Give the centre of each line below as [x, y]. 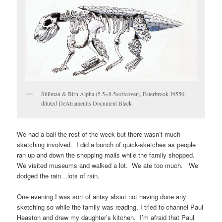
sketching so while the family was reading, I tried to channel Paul [110, 207]
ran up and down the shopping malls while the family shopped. [107, 155]
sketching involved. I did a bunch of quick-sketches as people [107, 145]
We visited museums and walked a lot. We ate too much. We [108, 166]
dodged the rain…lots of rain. [58, 176]
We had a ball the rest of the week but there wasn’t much [99, 134]
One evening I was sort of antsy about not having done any [102, 197]
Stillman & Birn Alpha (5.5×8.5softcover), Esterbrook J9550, [114, 93]
